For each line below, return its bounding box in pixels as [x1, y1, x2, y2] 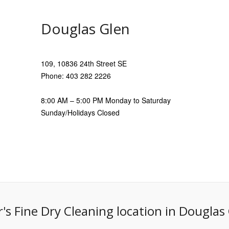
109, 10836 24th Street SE [40, 58, 127, 69]
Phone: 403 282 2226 [40, 71, 111, 81]
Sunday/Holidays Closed [40, 107, 120, 118]
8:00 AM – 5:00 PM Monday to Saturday [40, 95, 171, 106]
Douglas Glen [40, 19, 130, 39]
